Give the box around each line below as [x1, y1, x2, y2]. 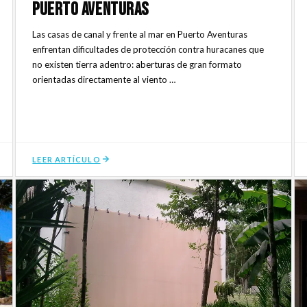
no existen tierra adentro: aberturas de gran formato [32, 58, 243, 70]
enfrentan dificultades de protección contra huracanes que [32, 43, 265, 55]
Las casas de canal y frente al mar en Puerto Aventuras [32, 28, 248, 40]
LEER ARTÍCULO [32, 154, 101, 164]
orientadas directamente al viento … [32, 73, 176, 85]
